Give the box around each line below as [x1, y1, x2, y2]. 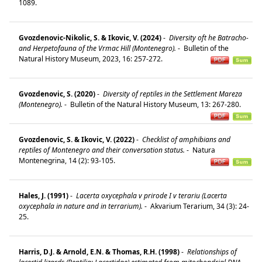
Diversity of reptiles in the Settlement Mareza [101, 88, 242, 99]
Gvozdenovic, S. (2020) [19, 88, 95, 99]
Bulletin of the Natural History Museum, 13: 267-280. [68, 99, 244, 109]
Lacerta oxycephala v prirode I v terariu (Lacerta [74, 190, 227, 201]
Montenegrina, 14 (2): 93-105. [19, 155, 120, 166]
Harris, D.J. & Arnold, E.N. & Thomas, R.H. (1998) [19, 246, 180, 257]
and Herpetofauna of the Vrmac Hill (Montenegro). [19, 43, 176, 53]
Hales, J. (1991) [19, 190, 68, 201]
